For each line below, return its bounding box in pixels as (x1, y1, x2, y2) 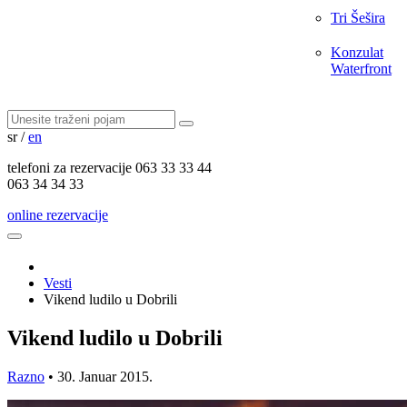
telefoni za (7, 160, 66, 175)
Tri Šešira (331, 10, 385, 25)
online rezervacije (7, 207, 108, 223)
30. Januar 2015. (57, 368, 153, 384)
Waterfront (331, 61, 392, 76)
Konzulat (331, 45, 383, 60)
